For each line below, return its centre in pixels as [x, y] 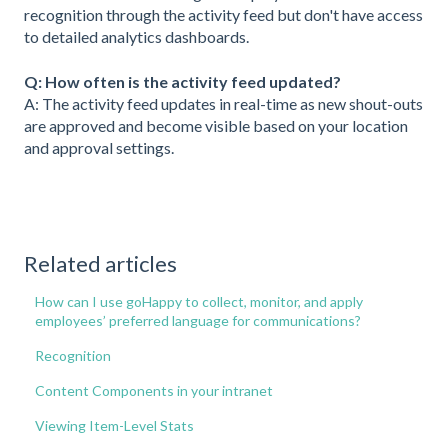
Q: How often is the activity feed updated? [182, 81]
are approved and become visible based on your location [216, 125]
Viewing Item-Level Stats [115, 426]
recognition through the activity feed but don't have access [223, 15]
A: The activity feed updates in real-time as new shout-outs [223, 103]
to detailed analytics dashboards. [136, 37]
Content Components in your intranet [154, 391]
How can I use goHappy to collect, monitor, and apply [199, 302]
